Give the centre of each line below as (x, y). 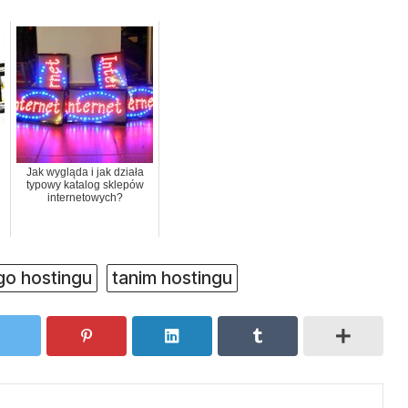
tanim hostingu (172, 278)
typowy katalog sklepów (85, 185)
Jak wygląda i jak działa (85, 173)
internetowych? (85, 198)
